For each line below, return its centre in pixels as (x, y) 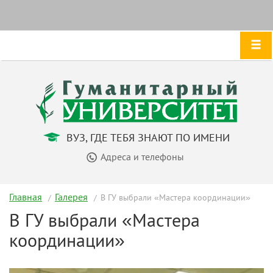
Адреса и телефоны (142, 156)
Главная (26, 197)
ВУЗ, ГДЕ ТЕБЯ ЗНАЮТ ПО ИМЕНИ (147, 137)
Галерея (71, 197)
